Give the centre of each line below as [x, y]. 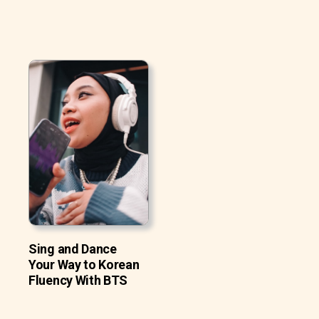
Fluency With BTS [78, 281]
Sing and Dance [73, 249]
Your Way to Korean [84, 265]
